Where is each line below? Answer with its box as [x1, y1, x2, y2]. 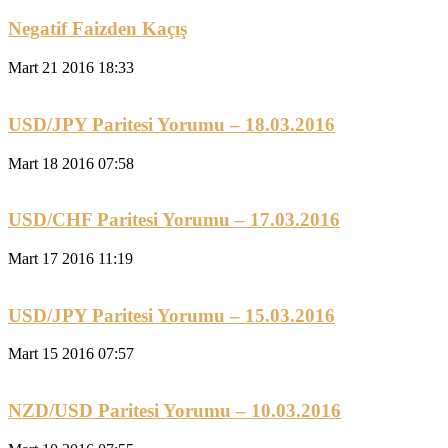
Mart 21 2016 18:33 [8, 59, 134, 77]
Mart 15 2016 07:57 [8, 345, 134, 363]
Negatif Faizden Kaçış [8, 18, 187, 40]
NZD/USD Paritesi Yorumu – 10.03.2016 [8, 400, 341, 422]
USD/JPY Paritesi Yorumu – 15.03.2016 [8, 304, 335, 326]
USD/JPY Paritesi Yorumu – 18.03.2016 [8, 113, 335, 135]
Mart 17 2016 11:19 [8, 250, 133, 267]
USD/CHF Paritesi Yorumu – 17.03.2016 [8, 209, 340, 231]
